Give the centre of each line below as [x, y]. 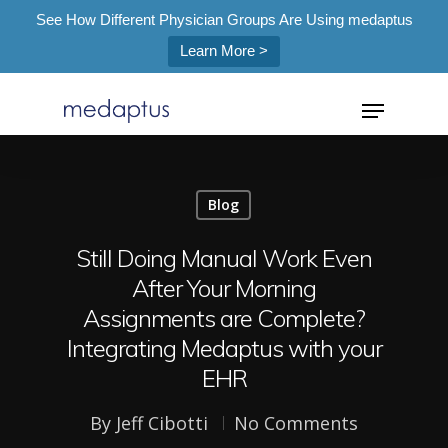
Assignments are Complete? [224, 318]
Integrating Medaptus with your [224, 348]
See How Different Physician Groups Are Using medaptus [224, 19]
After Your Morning [224, 288]
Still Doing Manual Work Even [224, 258]
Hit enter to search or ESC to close [214, 223]
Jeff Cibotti [162, 423]
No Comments [296, 423]
